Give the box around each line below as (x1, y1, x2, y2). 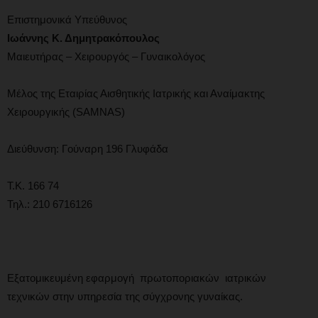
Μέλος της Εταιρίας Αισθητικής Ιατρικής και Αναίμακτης (7, 87, 265, 99)
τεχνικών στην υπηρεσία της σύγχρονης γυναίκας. (7, 290, 243, 302)
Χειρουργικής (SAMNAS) (7, 105, 125, 118)
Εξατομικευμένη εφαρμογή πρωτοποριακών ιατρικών (7, 271, 266, 284)
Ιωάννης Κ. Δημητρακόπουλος (7, 31, 160, 44)
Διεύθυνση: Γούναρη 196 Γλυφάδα (7, 142, 168, 155)
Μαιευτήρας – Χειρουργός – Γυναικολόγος (7, 50, 205, 62)
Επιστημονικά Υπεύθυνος (7, 13, 127, 26)
